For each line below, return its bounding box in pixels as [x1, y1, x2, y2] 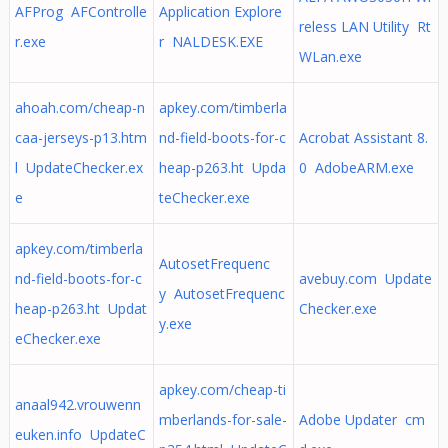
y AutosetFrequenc [158, 284, 285, 303]
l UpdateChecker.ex [14, 158, 143, 177]
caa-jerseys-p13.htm [14, 128, 147, 147]
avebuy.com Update [298, 269, 432, 288]
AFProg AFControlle [14, 2, 147, 21]
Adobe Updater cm [298, 410, 425, 429]
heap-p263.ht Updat [14, 299, 147, 318]
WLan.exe [298, 47, 362, 66]
